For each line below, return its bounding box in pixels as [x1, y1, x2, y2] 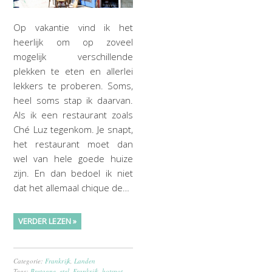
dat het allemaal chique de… [13, 182, 130, 194]
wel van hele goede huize [13, 152, 133, 165]
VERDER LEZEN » [18, 216, 77, 227]
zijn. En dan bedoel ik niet [13, 167, 133, 180]
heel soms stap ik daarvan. [13, 94, 133, 107]
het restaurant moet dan [13, 138, 133, 151]
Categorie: [13, 256, 46, 266]
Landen [74, 256, 96, 266]
